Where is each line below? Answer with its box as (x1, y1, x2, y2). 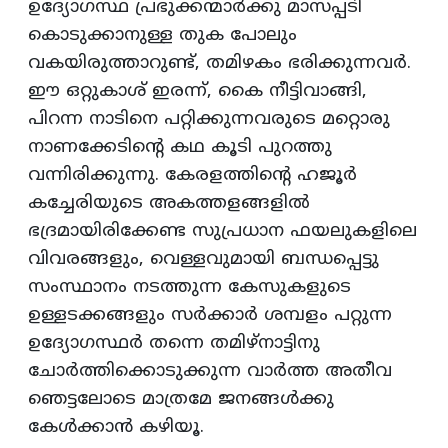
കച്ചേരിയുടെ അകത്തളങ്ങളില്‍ (28, 192, 310, 216)
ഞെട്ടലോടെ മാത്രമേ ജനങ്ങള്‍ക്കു (28, 388, 334, 412)
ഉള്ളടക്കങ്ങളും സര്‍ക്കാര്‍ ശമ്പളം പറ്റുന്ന (28, 304, 392, 328)
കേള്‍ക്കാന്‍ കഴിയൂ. (28, 416, 204, 440)
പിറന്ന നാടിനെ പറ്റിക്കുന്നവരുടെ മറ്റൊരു (28, 108, 390, 132)
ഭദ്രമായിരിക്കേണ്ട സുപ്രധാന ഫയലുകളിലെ (28, 220, 417, 244)
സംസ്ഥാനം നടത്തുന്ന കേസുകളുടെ (28, 276, 351, 300)
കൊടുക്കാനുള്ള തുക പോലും (28, 24, 297, 48)
